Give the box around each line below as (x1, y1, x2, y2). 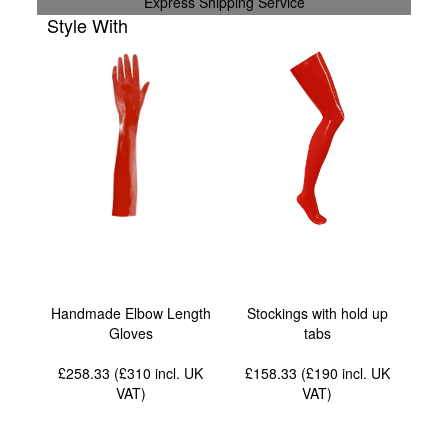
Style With (47, 11, 129, 38)
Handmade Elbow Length (50, 302, 211, 323)
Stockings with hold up (246, 302, 388, 323)
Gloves (108, 322, 153, 343)
